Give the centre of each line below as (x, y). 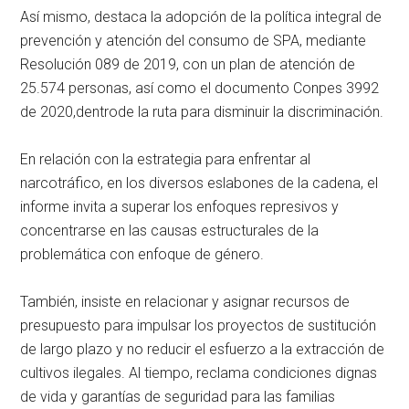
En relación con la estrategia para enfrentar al (166, 159)
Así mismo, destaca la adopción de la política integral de (201, 16)
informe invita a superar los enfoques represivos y (180, 206)
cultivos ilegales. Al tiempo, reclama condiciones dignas (199, 372)
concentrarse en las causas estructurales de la (170, 230)
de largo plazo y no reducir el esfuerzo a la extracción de (203, 349)
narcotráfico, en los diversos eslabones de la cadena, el (199, 183)
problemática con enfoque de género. (142, 254)
